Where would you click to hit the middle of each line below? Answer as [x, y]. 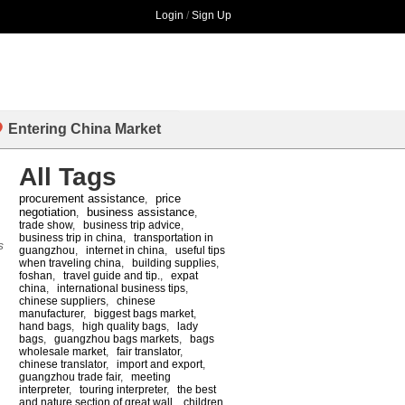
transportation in [174, 237]
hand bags [45, 326]
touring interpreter [123, 389]
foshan [36, 275]
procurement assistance [82, 198]
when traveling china [70, 263]
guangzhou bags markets [117, 339]
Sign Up [212, 15]
